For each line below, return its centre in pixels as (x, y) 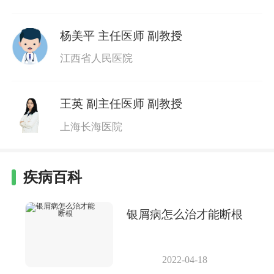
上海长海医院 (91, 127)
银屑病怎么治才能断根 (184, 215)
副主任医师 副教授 (134, 104)
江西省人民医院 (96, 59)
